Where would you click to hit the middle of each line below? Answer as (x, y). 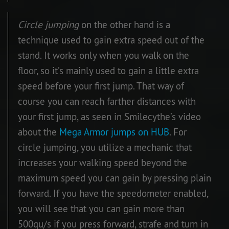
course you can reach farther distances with (107, 101)
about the (39, 132)
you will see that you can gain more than (101, 208)
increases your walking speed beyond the (102, 162)
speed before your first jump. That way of (101, 86)
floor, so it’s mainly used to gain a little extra (108, 70)
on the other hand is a (124, 24)
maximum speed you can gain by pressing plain (114, 178)
